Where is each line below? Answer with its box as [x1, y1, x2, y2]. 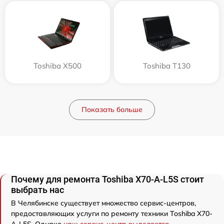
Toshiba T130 [142, 61, 190, 71]
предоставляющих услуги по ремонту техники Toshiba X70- [11, 209, 212, 218]
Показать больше [81, 105, 142, 114]
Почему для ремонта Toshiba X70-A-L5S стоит [11, 174, 204, 185]
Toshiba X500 [33, 61, 81, 71]
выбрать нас [11, 184, 64, 195]
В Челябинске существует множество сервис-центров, [11, 198, 196, 208]
